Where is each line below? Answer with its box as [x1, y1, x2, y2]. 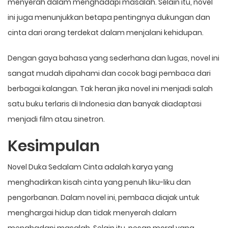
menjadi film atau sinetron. [8, 113, 105, 124]
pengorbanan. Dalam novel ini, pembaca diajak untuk [8, 192, 199, 203]
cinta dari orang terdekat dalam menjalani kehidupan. [8, 27, 204, 38]
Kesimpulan [8, 135, 100, 157]
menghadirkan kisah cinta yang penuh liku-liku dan [8, 177, 191, 187]
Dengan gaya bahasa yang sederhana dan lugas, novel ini [8, 52, 219, 63]
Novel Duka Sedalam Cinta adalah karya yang [8, 161, 173, 172]
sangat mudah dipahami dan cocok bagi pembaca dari [8, 68, 211, 78]
